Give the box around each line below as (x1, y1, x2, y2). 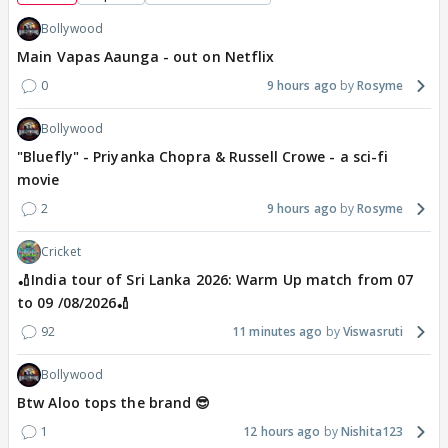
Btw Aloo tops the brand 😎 (17, 393, 211, 413)
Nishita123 (341, 423, 403, 441)
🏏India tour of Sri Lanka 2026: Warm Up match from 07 (17, 270, 414, 290)
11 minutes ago (232, 323, 323, 341)
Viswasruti (343, 323, 403, 341)
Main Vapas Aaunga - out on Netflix (17, 47, 275, 67)
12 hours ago (243, 423, 321, 441)
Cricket (41, 243, 81, 261)
